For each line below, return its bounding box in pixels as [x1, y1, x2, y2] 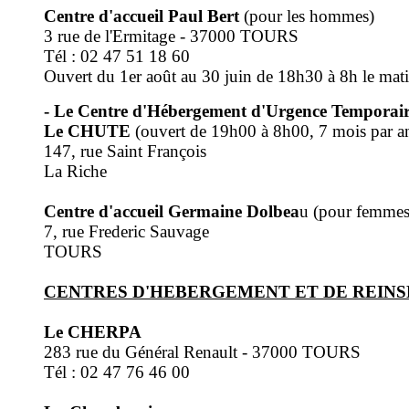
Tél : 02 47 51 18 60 [44, 47, 190, 66]
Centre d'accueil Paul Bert [44, 6, 239, 26]
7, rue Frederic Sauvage [44, 222, 209, 241]
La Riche [44, 162, 107, 181]
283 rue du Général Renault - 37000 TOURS [44, 342, 361, 362]
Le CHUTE [44, 121, 131, 141]
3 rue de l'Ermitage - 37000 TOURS [44, 26, 299, 46]
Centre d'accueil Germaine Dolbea [44, 202, 299, 221]
